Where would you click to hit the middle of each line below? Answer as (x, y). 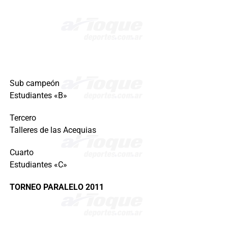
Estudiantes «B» (38, 96)
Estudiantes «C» (38, 165)
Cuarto (21, 153)
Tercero (23, 118)
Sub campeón (34, 83)
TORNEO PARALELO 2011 (56, 187)
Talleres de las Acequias (53, 130)
